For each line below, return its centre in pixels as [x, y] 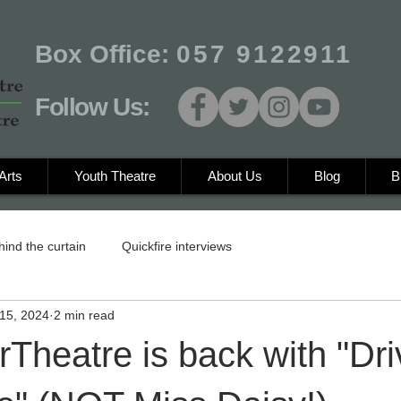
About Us [235, 176]
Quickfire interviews [177, 246]
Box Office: [106, 54]
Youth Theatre [115, 176]
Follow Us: [92, 107]
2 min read [84, 315]
